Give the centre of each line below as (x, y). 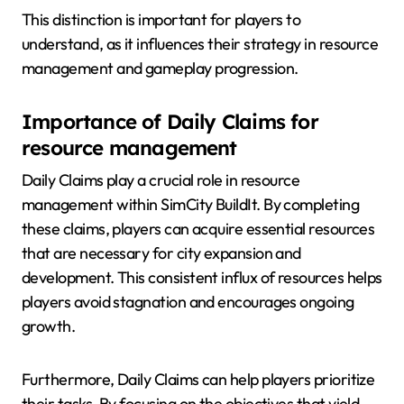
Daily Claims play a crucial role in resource (161, 179)
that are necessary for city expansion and (161, 252)
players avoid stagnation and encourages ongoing (188, 301)
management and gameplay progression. (160, 69)
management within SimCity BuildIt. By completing (191, 204)
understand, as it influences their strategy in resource (200, 44)
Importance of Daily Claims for (170, 122)
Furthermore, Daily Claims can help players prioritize (198, 379)
